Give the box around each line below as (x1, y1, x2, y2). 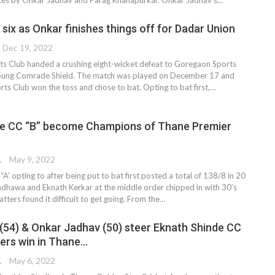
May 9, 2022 (9, 153, 55, 165)
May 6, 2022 (9, 255, 55, 266)
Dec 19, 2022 (2, 42, 53, 53)
